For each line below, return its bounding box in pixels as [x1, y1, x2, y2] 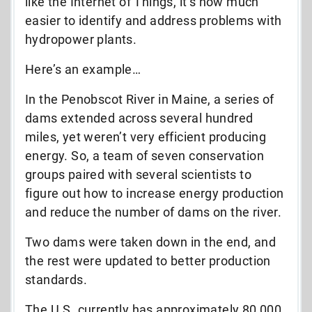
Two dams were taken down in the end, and [25, 234, 276, 249]
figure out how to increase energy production [25, 185, 284, 201]
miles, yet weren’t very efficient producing [25, 129, 267, 144]
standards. [25, 272, 88, 287]
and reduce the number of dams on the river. [25, 204, 282, 219]
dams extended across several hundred [25, 110, 253, 125]
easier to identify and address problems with [25, 13, 282, 28]
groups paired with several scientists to [25, 166, 251, 182]
